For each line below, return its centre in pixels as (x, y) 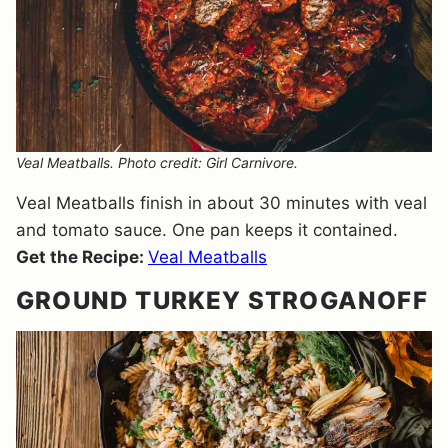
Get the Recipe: (82, 257)
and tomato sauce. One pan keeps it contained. (207, 230)
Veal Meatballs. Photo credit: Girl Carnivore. (157, 162)
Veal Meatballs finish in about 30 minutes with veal (221, 203)
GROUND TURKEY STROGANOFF (222, 300)
